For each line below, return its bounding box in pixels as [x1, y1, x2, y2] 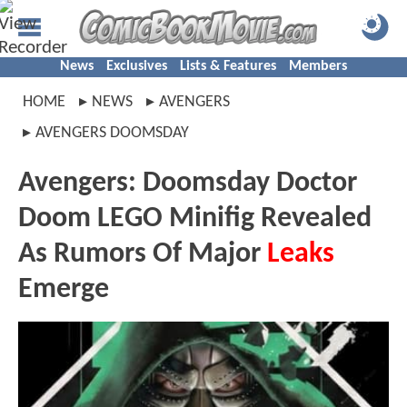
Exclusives [106, 59, 167, 74]
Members [289, 59, 347, 74]
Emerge [18, 275, 109, 304]
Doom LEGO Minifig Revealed [18, 204, 372, 233]
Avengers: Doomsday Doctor [18, 169, 357, 198]
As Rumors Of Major [18, 240, 267, 269]
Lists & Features [180, 59, 276, 74]
